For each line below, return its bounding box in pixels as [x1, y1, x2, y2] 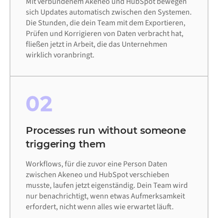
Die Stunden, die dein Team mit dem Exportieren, [26, 18, 185, 29]
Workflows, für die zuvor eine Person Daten [26, 159, 167, 170]
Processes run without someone [26, 125, 186, 137]
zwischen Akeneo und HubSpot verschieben [26, 169, 169, 181]
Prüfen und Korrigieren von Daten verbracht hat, [26, 28, 183, 39]
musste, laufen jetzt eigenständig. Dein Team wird [26, 180, 188, 191]
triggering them [26, 138, 106, 150]
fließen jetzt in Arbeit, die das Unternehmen [26, 39, 167, 50]
